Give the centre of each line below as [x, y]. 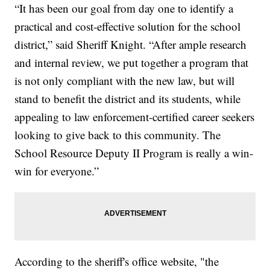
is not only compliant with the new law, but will [125, 81]
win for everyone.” [57, 171]
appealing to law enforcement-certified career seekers [135, 117]
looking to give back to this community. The [118, 135]
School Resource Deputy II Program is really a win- [134, 153]
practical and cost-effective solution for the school [128, 27]
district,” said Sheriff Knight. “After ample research [131, 45]
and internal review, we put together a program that [132, 63]
